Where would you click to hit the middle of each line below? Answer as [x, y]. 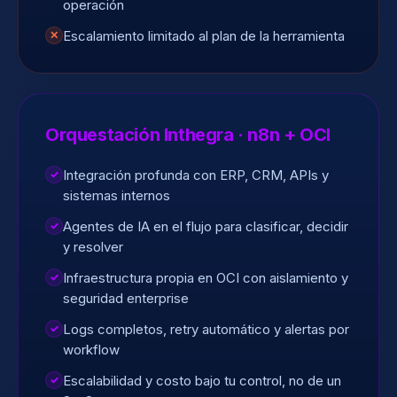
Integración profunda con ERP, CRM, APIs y [196, 175]
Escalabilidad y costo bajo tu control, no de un [202, 381]
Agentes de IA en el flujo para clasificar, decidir [206, 226]
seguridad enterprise [126, 298]
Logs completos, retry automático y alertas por [206, 329]
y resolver [93, 247]
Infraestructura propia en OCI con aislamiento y [206, 278]
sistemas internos [117, 195]
